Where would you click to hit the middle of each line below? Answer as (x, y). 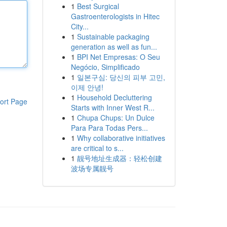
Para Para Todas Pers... (109, 128)
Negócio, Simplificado (105, 67)
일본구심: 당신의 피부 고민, (121, 77)
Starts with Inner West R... (112, 107)
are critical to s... (97, 148)
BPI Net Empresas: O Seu (118, 57)
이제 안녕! (87, 87)
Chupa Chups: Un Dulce (116, 118)
